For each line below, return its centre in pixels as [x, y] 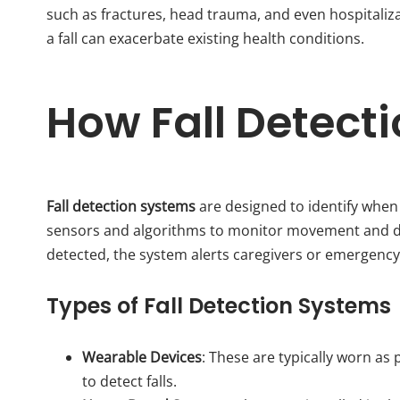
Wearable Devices [142, 357]
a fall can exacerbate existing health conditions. [205, 39]
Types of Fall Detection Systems [219, 305]
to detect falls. [129, 381]
